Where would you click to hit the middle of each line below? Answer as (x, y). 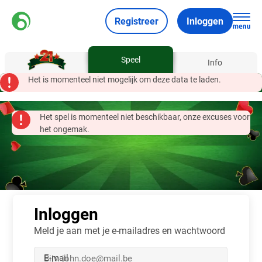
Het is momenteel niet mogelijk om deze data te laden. (125, 79)
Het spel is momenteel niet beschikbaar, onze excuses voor (145, 117)
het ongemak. (65, 129)
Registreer (137, 20)
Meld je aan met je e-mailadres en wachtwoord (130, 230)
